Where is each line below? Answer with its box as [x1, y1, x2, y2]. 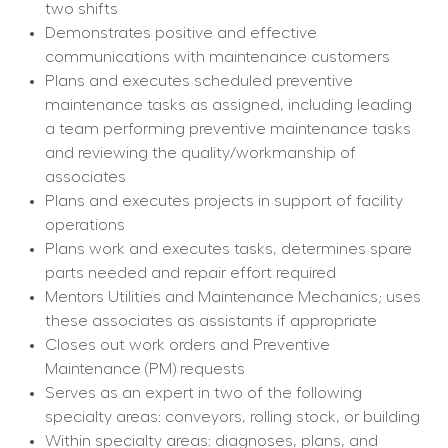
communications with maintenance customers [44, 49, 390, 66]
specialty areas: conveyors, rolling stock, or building [44, 409, 420, 426]
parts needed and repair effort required [44, 265, 336, 282]
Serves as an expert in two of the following [44, 385, 362, 402]
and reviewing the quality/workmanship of [44, 145, 356, 162]
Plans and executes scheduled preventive [44, 73, 353, 90]
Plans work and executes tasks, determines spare [44, 241, 412, 258]
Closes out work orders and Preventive [44, 337, 330, 354]
